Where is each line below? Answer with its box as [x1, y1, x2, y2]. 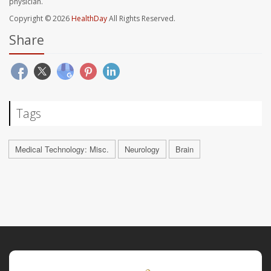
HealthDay [71, 13, 107, 24]
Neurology [125, 143, 160, 155]
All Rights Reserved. [107, 13, 175, 24]
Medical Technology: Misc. [15, 143, 109, 155]
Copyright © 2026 [9, 13, 71, 24]
